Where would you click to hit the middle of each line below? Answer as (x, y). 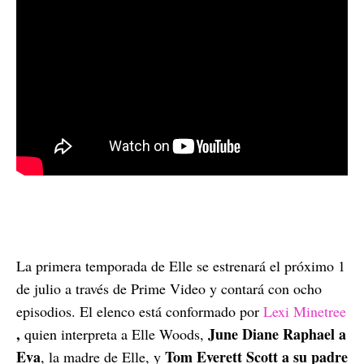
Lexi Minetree (305, 311)
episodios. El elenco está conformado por (140, 311)
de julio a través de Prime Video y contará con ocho (169, 288)
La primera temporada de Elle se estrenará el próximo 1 (181, 266)
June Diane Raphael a (277, 334)
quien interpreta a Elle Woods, (116, 334)
